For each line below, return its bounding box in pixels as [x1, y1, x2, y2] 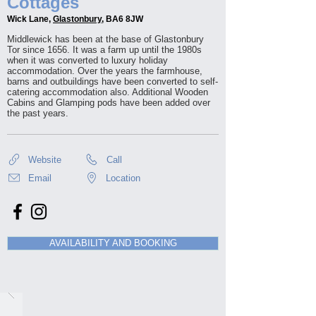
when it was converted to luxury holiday [7, 55, 168, 66]
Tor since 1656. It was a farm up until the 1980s [7, 44, 202, 55]
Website [28, 154, 61, 165]
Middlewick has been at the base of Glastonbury [7, 34, 204, 44]
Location [106, 172, 140, 183]
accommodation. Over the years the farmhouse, [7, 66, 202, 76]
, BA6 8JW [102, 14, 143, 24]
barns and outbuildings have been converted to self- [7, 76, 218, 87]
